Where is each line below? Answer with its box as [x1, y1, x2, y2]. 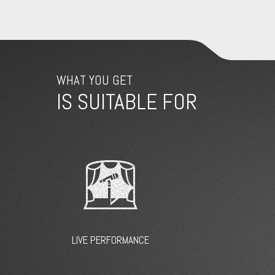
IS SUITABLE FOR [56, 88, 197, 116]
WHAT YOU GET [56, 72, 133, 88]
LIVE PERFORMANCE [71, 233, 149, 247]
